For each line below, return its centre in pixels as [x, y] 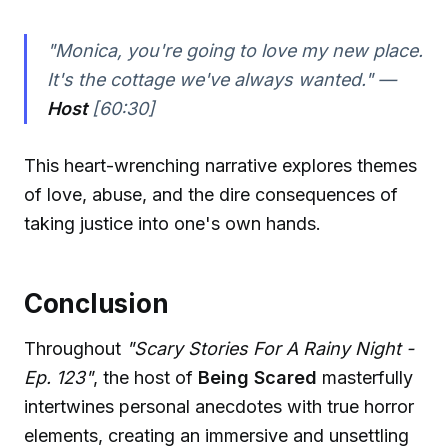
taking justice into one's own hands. [172, 224]
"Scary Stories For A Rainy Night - [270, 349]
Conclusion [96, 304]
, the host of [145, 378]
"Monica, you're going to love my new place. [234, 50]
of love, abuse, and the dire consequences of [211, 195]
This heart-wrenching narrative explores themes [220, 166]
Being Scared [257, 378]
